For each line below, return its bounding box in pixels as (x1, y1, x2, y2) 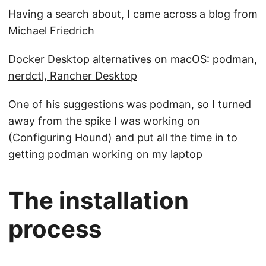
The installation (8, 186, 189, 216)
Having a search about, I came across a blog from (8, 8, 258, 21)
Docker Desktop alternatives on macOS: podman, (8, 53, 257, 66)
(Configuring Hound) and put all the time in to (8, 131, 237, 144)
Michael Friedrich (8, 24, 94, 37)
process (8, 214, 102, 244)
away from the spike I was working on (8, 115, 200, 128)
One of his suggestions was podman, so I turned (8, 98, 251, 111)
